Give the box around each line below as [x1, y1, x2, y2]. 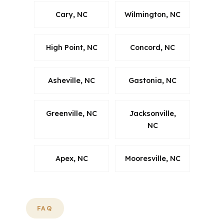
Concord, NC [130, 43, 175, 52]
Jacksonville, [129, 109, 176, 118]
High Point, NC [45, 43, 97, 52]
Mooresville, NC [124, 154, 180, 163]
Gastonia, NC [128, 76, 176, 85]
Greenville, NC [46, 109, 97, 118]
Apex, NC [55, 154, 88, 163]
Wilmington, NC [124, 10, 180, 19]
